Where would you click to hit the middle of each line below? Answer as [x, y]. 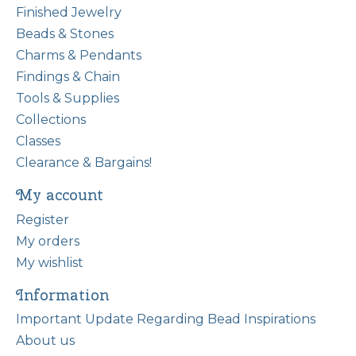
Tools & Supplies [68, 99]
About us [45, 341]
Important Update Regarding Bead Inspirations [166, 319]
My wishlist [50, 262]
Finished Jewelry [69, 13]
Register [43, 219]
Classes [38, 141]
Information [62, 294]
